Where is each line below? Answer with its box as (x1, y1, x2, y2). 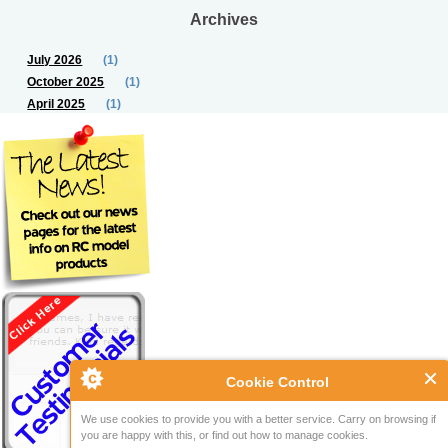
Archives (190, 10, 258, 29)
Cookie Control (226, 374, 329, 390)
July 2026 (27, 53, 83, 67)
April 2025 (27, 97, 86, 111)
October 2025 (27, 75, 105, 89)
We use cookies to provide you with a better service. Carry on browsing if (81, 413, 436, 425)
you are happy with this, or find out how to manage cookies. (81, 429, 368, 441)
